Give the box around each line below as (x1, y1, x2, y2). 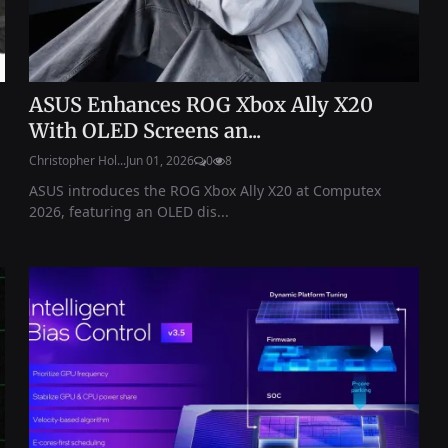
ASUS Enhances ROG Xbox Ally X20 (29, 91, 374, 117)
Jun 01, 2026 (126, 151, 195, 169)
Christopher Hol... (29, 151, 127, 169)
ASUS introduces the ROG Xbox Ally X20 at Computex (29, 180, 382, 200)
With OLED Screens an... (29, 117, 262, 143)
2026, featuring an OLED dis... (29, 201, 230, 221)
